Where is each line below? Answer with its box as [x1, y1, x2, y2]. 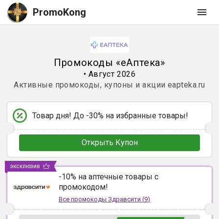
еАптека [120, 57, 161, 68]
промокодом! [59, 182, 108, 192]
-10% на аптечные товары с [59, 172, 158, 181]
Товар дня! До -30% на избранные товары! [32, 111, 188, 120]
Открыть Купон [81, 138, 138, 147]
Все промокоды [59, 196, 108, 203]
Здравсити [108, 196, 141, 203]
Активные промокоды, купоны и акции [14, 80, 166, 89]
